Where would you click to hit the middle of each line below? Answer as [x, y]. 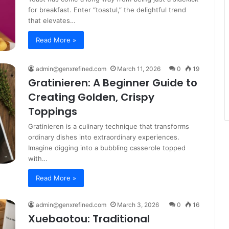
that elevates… [52, 21]
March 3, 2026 [138, 204]
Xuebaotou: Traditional [89, 219]
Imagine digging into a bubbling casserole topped [107, 147]
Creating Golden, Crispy [91, 97]
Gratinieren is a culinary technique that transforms [109, 126]
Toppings [53, 111]
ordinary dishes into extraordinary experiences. [104, 137]
